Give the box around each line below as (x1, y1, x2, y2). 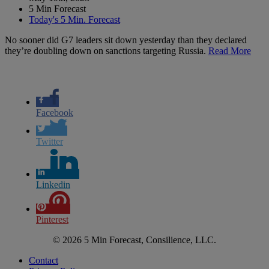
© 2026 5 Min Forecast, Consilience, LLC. (53, 234, 216, 245)
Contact (29, 255, 58, 265)
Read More (208, 45, 251, 56)
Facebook (36, 107, 73, 118)
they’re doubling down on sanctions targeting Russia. (5, 45, 208, 56)
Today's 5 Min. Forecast (29, 14, 120, 25)
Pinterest (36, 214, 68, 225)
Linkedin (36, 179, 70, 190)
